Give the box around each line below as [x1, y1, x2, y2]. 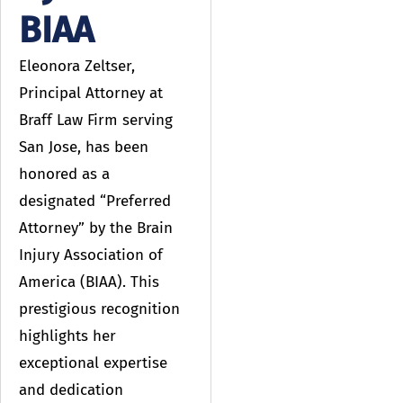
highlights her [19, 326, 116, 345]
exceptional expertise [19, 353, 167, 372]
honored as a [19, 164, 110, 184]
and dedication [19, 380, 123, 399]
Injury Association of [19, 245, 163, 264]
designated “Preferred [19, 191, 171, 210]
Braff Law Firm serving [19, 110, 173, 130]
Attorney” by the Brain [19, 218, 173, 237]
